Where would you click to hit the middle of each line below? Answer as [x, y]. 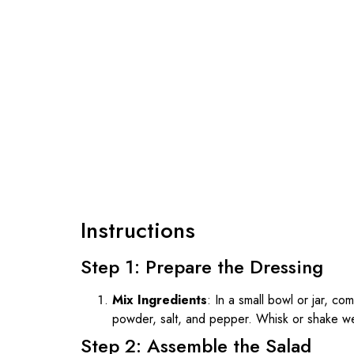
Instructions [138, 230]
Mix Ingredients [160, 299]
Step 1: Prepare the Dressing [202, 266]
